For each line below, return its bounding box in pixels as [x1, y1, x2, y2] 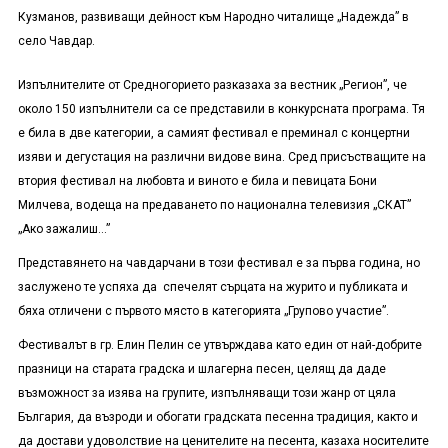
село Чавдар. [17, 34, 95, 49]
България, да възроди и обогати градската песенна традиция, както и [17, 410, 418, 425]
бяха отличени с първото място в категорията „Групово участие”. [17, 304, 389, 319]
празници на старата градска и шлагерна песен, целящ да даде [17, 362, 386, 377]
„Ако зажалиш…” [17, 222, 110, 237]
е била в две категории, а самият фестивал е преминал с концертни [17, 126, 410, 141]
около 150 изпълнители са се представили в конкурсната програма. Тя [17, 102, 425, 117]
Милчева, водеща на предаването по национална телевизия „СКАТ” [17, 198, 411, 213]
